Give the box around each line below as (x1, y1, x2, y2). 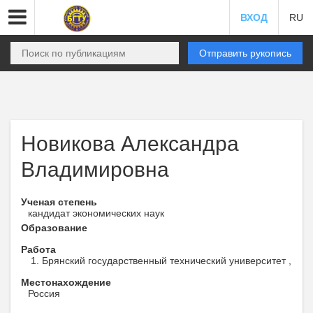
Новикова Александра (21, 132, 239, 155)
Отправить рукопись (199, 48, 291, 59)
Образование (21, 222, 87, 233)
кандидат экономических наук (28, 208, 164, 219)
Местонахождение (21, 277, 111, 288)
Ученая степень (21, 196, 97, 208)
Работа (21, 244, 56, 255)
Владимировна (21, 158, 169, 181)
